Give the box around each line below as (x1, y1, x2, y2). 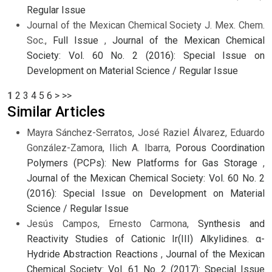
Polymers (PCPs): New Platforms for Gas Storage (27, 157, 263, 169)
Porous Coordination (175, 142, 265, 154)
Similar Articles (7, 103, 105, 121)
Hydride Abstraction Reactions (27, 248, 161, 260)
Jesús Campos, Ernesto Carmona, (27, 218, 199, 230)
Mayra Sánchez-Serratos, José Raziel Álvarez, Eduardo (27, 127, 265, 139)
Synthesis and (198, 218, 265, 230)
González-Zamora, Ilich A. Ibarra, (27, 142, 175, 154)
